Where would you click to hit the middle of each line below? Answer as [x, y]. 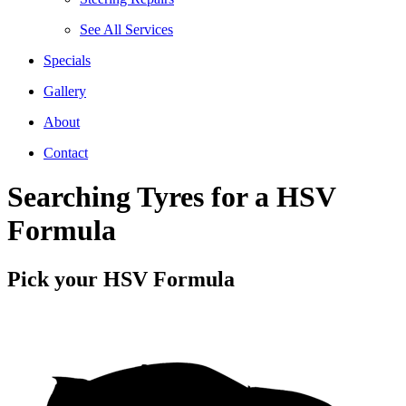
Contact [66, 153]
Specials [67, 60]
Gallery [65, 91]
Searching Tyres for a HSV [171, 197]
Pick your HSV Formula [121, 279]
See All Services [126, 29]
